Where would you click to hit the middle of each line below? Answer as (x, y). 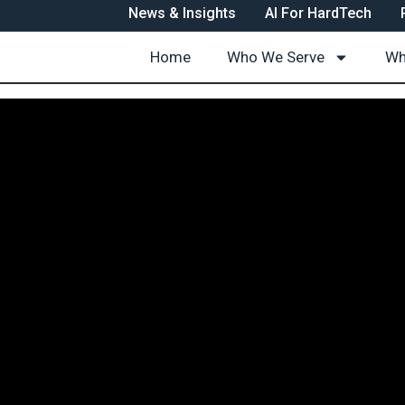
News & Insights (182, 13)
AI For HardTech (318, 13)
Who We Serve (276, 57)
